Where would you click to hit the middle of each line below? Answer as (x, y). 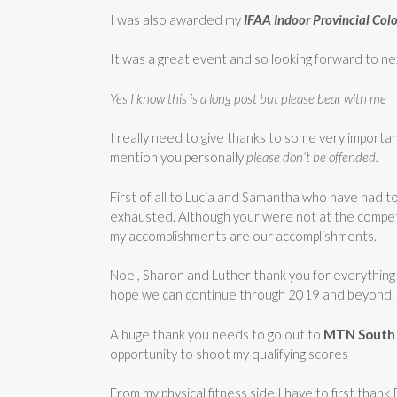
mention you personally (178, 157)
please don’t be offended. (312, 157)
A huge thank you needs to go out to (217, 334)
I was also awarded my (177, 19)
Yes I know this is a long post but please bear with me (248, 98)
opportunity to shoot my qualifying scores (229, 353)
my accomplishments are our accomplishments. (243, 235)
